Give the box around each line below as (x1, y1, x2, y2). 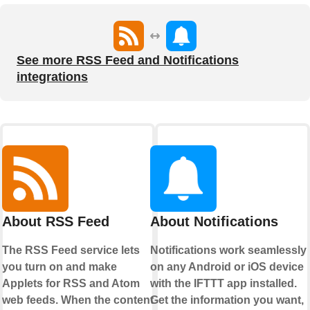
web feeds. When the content (1, 294, 154, 307)
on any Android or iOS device (149, 261, 304, 273)
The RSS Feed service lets (1, 244, 140, 257)
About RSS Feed (1, 214, 109, 230)
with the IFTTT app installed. (149, 277, 297, 290)
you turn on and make (1, 261, 117, 273)
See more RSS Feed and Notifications (17, 53, 239, 68)
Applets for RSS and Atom (1, 277, 140, 290)
